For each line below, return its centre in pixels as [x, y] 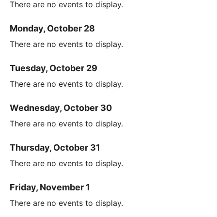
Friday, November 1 [50, 187]
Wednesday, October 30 [61, 108]
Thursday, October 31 [55, 148]
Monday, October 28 [52, 29]
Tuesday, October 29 [54, 68]
